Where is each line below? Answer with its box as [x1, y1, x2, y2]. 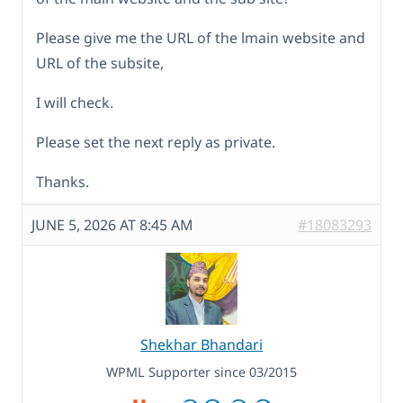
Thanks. [36, 171, 89, 192]
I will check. [36, 92, 113, 112]
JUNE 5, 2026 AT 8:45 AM [31, 214, 193, 235]
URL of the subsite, [36, 52, 164, 73]
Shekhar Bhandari [140, 334, 263, 354]
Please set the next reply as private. [36, 131, 275, 152]
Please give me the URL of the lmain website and [36, 27, 365, 48]
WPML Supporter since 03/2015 [106, 363, 297, 381]
